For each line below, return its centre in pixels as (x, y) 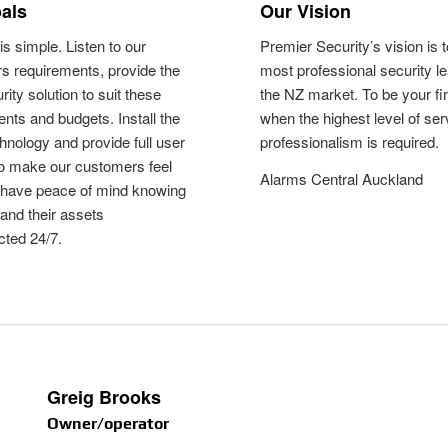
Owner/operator (107, 423)
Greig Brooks (103, 396)
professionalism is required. (350, 141)
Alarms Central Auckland (342, 178)
